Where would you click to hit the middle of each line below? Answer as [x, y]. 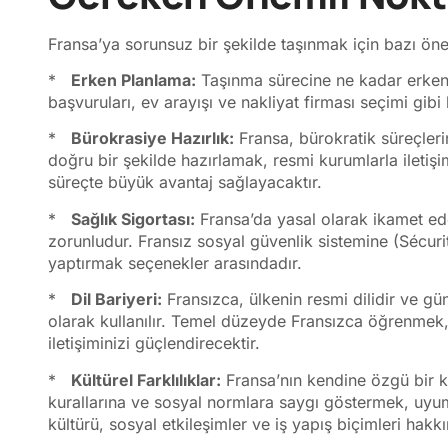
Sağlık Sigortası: [133, 218]
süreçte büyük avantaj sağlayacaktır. [185, 182]
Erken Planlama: [133, 80]
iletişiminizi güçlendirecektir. [154, 343]
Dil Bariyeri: [116, 299]
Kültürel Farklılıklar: [146, 379]
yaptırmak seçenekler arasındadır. [175, 262]
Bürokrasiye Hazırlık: [152, 138]
